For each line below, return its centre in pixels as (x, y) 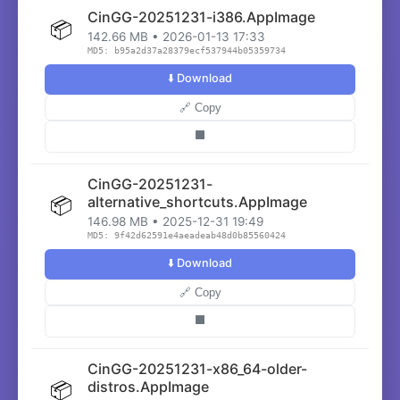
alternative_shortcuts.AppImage (197, 202)
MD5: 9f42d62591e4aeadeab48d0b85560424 (187, 235)
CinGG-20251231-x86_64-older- (197, 369)
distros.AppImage (148, 387)
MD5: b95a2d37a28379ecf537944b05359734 (187, 50)
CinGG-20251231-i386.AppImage (201, 17)
